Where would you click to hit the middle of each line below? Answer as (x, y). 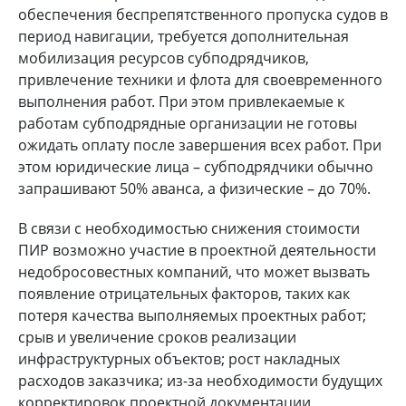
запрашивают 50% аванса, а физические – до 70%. (194, 189)
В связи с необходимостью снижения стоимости (189, 229)
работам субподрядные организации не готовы (188, 124)
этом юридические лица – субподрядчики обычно (196, 167)
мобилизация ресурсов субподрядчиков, (164, 58)
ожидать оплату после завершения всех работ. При (200, 145)
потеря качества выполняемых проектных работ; (192, 316)
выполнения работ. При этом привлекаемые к (181, 102)
